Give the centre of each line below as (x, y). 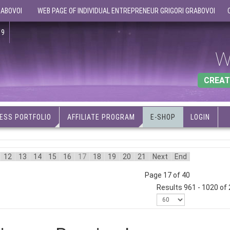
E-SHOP (163, 117)
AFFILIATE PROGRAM (101, 117)
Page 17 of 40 (167, 175)
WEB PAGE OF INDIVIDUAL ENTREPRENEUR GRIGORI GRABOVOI (126, 11)
